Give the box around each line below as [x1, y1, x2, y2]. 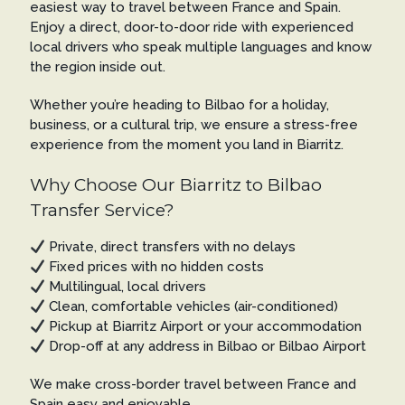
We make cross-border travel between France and [29, 376, 356, 393]
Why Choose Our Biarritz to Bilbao [29, 174, 322, 196]
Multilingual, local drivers [45, 278, 207, 296]
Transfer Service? [29, 200, 174, 221]
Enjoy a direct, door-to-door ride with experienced [29, 19, 353, 36]
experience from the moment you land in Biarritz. [29, 137, 344, 154]
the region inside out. [29, 59, 165, 76]
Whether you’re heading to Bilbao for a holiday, [29, 97, 329, 114]
